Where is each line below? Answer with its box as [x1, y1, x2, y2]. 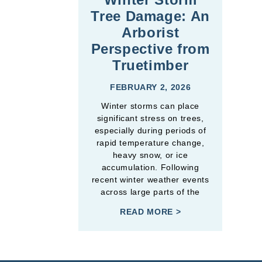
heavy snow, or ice [112, 150, 188, 160]
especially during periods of [94, 125, 206, 135]
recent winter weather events [91, 174, 209, 184]
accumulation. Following [101, 162, 199, 172]
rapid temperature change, [96, 137, 205, 147]
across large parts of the [101, 187, 201, 196]
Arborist [122, 24, 180, 40]
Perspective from [91, 40, 210, 57]
